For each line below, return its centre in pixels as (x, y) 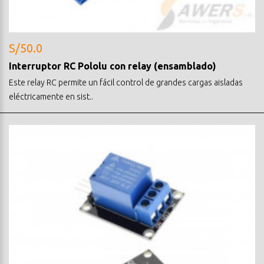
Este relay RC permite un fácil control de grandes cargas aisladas (126, 82)
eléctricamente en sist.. (51, 96)
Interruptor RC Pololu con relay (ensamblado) (113, 66)
